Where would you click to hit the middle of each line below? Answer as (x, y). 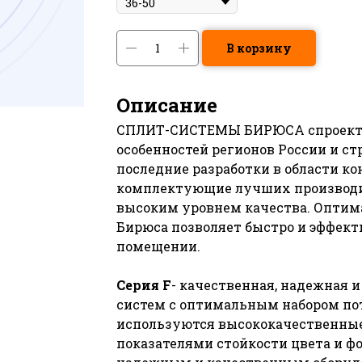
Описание (167, 105)
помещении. (158, 246)
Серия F (144, 284)
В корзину (259, 48)
